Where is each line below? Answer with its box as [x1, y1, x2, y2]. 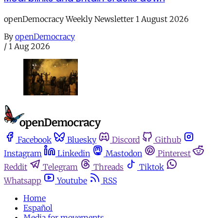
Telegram [43, 162, 78, 172]
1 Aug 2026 [9, 41, 50, 52]
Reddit [4, 162, 27, 172]
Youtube [57, 176, 87, 186]
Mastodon [106, 148, 142, 159]
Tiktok [139, 162, 164, 172]
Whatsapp [4, 176, 41, 186]
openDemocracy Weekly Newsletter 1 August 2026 [4, 14, 189, 24]
